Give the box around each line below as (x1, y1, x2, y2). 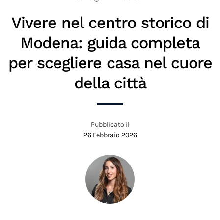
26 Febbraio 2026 (83, 131, 137, 139)
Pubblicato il (90, 120, 130, 129)
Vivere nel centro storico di (11, 13, 209, 32)
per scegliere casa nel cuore (8, 54, 212, 73)
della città (74, 74, 146, 93)
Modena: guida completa (20, 33, 200, 53)
